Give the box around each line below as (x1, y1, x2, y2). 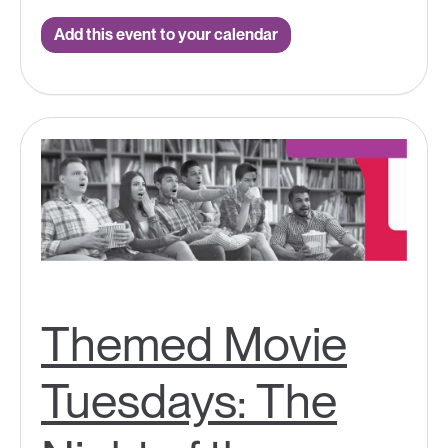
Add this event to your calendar (54, 25, 278, 44)
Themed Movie (41, 314, 347, 373)
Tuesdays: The (41, 371, 337, 430)
